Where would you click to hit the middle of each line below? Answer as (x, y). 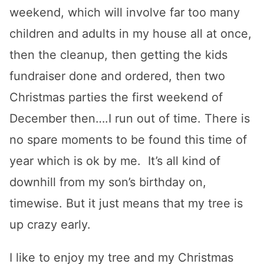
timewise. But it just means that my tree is (126, 203)
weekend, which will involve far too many (125, 12)
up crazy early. (50, 225)
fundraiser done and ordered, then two (117, 76)
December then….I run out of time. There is (130, 118)
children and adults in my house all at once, (131, 34)
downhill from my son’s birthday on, (108, 182)
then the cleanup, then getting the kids (118, 55)
